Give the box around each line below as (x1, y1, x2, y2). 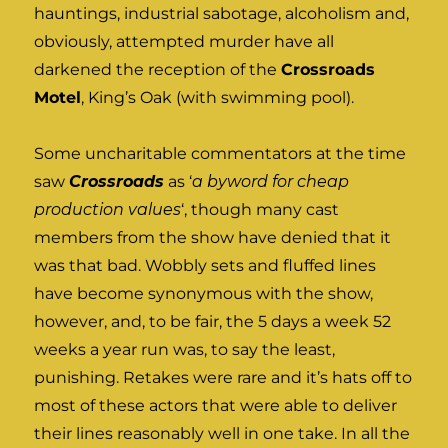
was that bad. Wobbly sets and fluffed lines (34, 256, 377, 276)
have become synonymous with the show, (34, 284, 374, 304)
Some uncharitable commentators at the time (34, 144, 407, 164)
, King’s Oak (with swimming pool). (81, 88, 355, 108)
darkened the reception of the (34, 60, 282, 80)
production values (34, 200, 182, 220)
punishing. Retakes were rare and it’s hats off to (34, 368, 413, 388)
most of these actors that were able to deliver (34, 396, 398, 416)
